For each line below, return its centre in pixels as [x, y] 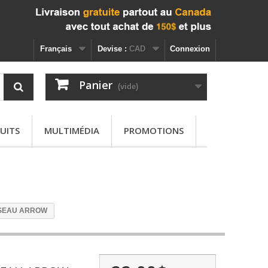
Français [56, 49]
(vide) [128, 86]
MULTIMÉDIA [72, 130]
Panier [95, 85]
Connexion [190, 49]
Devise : [112, 49]
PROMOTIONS [154, 130]
